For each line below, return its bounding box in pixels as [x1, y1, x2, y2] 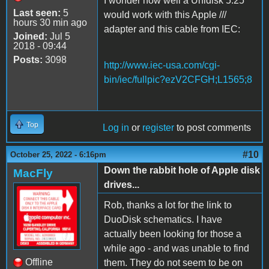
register [142, 122, 174, 133]
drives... [104, 179, 139, 190]
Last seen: [13, 7, 61, 18]
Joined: [13, 31, 47, 41]
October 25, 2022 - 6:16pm [10, 150, 106, 159]
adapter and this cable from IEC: [104, 23, 240, 34]
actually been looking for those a [104, 228, 241, 239]
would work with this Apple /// [104, 9, 226, 20]
